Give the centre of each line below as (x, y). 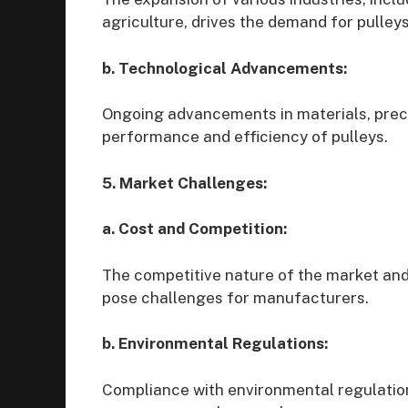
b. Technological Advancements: (224, 68)
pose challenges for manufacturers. (235, 297)
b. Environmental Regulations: (215, 344)
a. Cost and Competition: (194, 229)
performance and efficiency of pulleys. (245, 137)
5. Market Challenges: (184, 183)
